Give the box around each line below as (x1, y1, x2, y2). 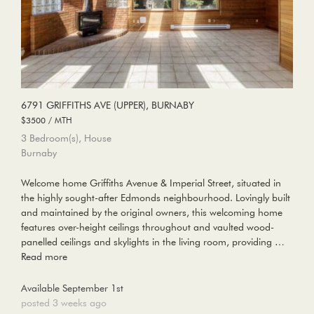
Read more (21, 250, 67, 264)
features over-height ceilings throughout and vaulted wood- (21, 221, 274, 234)
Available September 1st (21, 282, 123, 295)
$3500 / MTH (21, 114, 72, 126)
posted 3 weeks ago (21, 296, 107, 310)
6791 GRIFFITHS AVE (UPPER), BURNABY (21, 99, 194, 112)
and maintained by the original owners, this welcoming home (21, 206, 282, 219)
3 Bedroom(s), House (21, 132, 111, 145)
